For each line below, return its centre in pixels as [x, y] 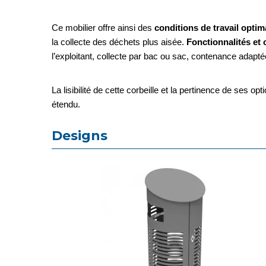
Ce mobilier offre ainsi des [103, 28]
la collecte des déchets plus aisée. [119, 42]
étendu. [66, 104]
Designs [80, 136]
